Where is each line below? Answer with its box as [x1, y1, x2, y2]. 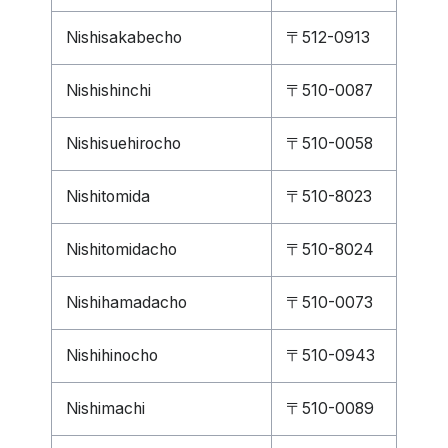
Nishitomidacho [66, 240, 177, 259]
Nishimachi [66, 399, 145, 418]
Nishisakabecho [66, 28, 182, 47]
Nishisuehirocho [66, 134, 181, 153]
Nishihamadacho [66, 293, 187, 312]
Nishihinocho [66, 346, 158, 365]
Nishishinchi [66, 81, 151, 100]
